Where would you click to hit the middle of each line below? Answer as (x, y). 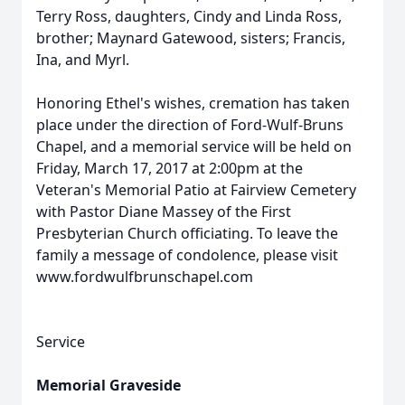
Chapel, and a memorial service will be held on (194, 146)
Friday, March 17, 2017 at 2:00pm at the (170, 168)
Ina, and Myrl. (83, 60)
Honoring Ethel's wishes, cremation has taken (193, 103)
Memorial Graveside (108, 385)
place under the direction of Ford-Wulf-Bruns (190, 125)
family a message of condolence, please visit (187, 255)
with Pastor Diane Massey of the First (164, 212)
